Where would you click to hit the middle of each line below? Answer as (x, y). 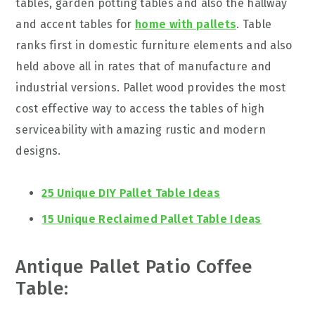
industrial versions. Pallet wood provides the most (151, 88)
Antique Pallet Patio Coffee (134, 267)
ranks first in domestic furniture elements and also (154, 45)
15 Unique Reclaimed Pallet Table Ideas (152, 219)
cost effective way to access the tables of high (140, 109)
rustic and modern (214, 130)
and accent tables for (75, 24)
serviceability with (66, 130)
